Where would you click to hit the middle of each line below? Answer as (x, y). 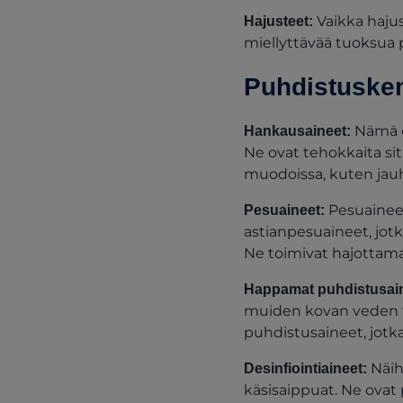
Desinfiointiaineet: (307, 368)
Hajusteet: (280, 21)
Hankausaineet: (297, 131)
